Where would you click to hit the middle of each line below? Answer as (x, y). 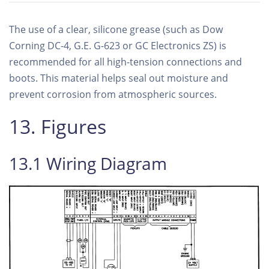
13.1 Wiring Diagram (88, 163)
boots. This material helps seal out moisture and (119, 78)
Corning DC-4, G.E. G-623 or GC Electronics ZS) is (118, 45)
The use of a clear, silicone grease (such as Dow (116, 29)
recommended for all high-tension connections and (125, 62)
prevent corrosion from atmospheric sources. (113, 94)
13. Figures (58, 126)
